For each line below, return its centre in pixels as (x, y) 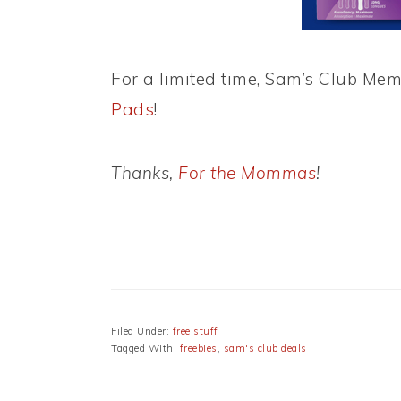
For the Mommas (247, 173)
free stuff (195, 332)
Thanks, (145, 173)
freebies (198, 349)
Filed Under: (142, 332)
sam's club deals (265, 349)
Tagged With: (145, 349)
